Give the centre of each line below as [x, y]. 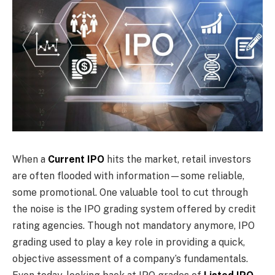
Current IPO [76, 159]
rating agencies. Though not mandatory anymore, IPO [134, 225]
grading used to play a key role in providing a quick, [129, 242]
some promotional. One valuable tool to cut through [130, 192]
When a [30, 159]
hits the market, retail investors [178, 159]
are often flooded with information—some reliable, [128, 176]
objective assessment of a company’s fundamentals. [130, 258]
